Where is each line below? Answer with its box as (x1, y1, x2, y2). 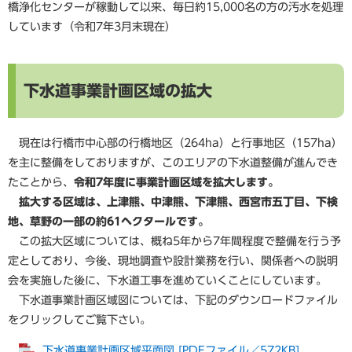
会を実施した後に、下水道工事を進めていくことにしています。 (8, 274, 327, 286)
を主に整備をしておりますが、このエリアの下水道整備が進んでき (8, 156, 338, 168)
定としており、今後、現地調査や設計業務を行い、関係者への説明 (8, 255, 338, 266)
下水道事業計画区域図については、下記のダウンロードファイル (8, 294, 338, 306)
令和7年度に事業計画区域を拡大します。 (74, 176, 279, 188)
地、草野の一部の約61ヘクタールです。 (8, 215, 209, 227)
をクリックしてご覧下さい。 (8, 313, 151, 325)
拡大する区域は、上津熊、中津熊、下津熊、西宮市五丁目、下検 (19, 196, 338, 207)
